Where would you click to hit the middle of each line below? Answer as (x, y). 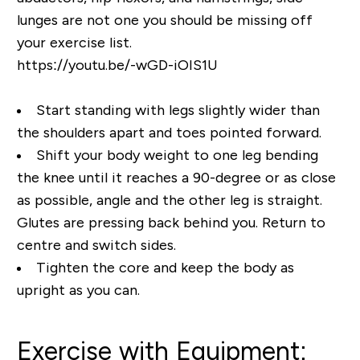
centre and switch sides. (96, 245)
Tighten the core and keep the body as (165, 268)
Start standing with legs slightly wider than (178, 110)
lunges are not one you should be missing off (164, 20)
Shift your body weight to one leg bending (177, 155)
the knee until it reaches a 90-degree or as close (176, 178)
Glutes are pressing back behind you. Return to (171, 223)
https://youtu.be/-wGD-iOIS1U (117, 65)
